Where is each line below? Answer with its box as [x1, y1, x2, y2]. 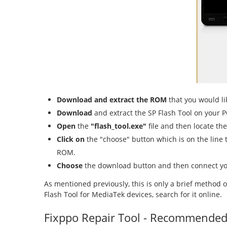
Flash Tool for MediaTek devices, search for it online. [44, 190, 222, 199]
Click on [57, 134, 85, 144]
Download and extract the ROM [57, 95, 167, 104]
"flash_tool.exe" [91, 121, 146, 131]
